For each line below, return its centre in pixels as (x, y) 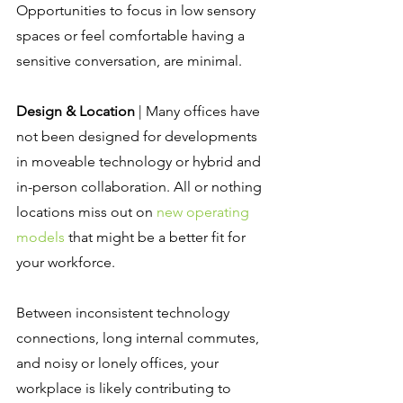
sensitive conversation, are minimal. (129, 61)
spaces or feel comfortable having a (132, 36)
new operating (205, 212)
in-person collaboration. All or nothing (141, 187)
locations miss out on (86, 212)
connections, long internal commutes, (139, 338)
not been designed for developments (139, 137)
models (40, 237)
